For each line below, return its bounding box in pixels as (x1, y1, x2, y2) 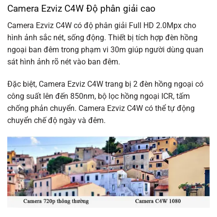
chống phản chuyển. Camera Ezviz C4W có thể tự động (7, 103, 195, 113)
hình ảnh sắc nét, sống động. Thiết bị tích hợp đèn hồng (7, 32, 198, 42)
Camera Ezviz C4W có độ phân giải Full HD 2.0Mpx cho (7, 20, 196, 30)
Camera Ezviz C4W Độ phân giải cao (7, 3, 155, 15)
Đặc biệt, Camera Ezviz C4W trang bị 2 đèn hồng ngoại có (7, 79, 203, 89)
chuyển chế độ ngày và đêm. (7, 115, 106, 125)
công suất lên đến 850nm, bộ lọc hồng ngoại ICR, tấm (7, 91, 190, 101)
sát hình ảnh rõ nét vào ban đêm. (7, 57, 122, 66)
